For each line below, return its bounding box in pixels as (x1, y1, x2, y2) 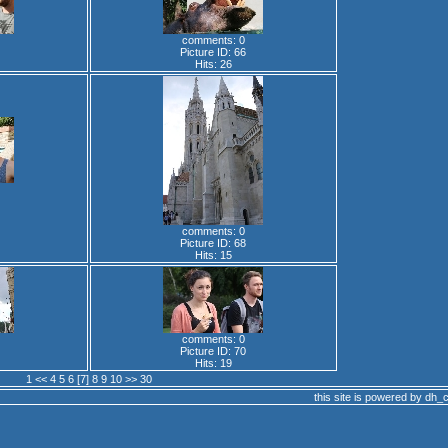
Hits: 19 (194, 357, 232, 369)
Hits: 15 (194, 249, 232, 261)
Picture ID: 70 (180, 345, 246, 357)
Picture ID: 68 (180, 237, 246, 249)
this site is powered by (314, 391, 425, 403)
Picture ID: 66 (180, 46, 246, 58)
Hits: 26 (194, 58, 232, 70)
